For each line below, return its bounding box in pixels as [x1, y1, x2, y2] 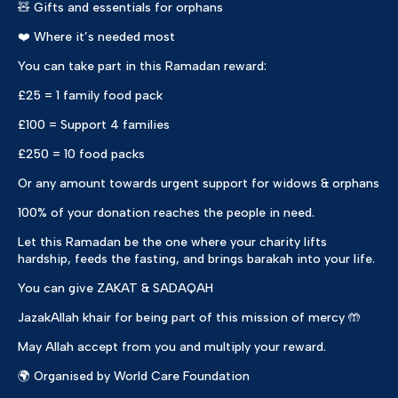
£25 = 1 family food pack [18, 88, 163, 104]
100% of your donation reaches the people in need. [18, 205, 314, 221]
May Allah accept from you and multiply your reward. [18, 339, 326, 355]
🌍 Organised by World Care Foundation [18, 369, 250, 385]
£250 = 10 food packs [18, 147, 145, 163]
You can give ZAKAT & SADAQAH [18, 281, 213, 297]
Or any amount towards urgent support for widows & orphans [18, 176, 379, 192]
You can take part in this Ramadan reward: [18, 59, 267, 75]
